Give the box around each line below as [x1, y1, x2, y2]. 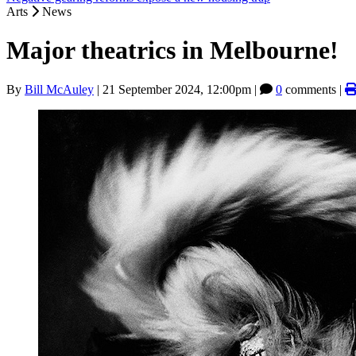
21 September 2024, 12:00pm [103, 82, 251, 96]
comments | [282, 82, 345, 96]
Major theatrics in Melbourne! [6, 36, 339, 65]
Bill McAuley [25, 82, 94, 96]
